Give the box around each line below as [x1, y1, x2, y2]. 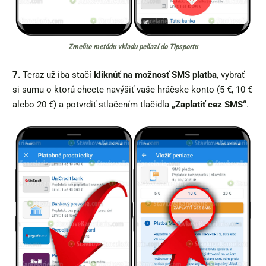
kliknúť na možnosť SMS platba [94, 69, 217, 81]
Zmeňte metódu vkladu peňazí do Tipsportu [68, 42, 198, 52]
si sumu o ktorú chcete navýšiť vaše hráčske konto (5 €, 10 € [12, 84, 252, 96]
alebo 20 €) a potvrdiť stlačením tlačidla [12, 99, 172, 110]
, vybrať [217, 69, 245, 81]
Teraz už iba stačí [20, 69, 94, 81]
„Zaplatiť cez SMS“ [172, 99, 246, 110]
